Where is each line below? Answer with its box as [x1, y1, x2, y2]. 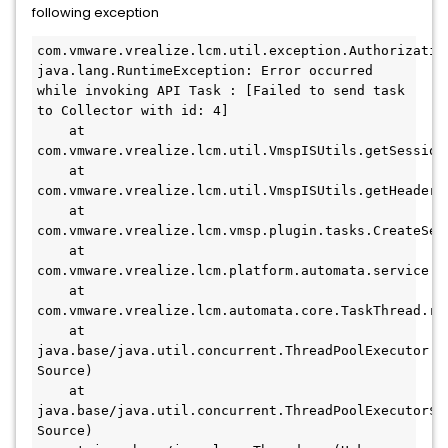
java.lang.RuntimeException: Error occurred [37, 63, 373, 78]
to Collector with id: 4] [37, 103, 229, 118]
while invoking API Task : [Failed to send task [37, 83, 405, 98]
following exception [32, 3, 159, 22]
